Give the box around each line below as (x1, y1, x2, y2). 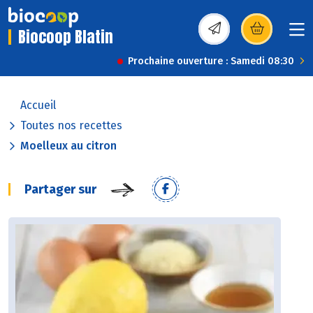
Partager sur (24, 182, 96, 198)
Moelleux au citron (20, 139, 117, 153)
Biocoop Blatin (18, 25, 113, 49)
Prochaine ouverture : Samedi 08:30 (128, 55, 294, 68)
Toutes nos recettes (20, 119, 122, 133)
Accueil (20, 99, 56, 112)
